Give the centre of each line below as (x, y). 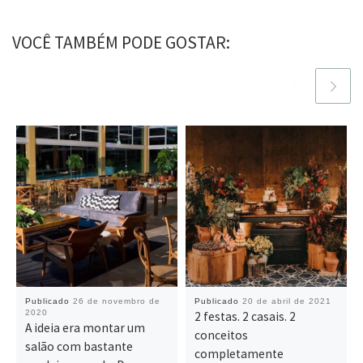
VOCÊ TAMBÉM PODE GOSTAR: (121, 42)
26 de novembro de (117, 301)
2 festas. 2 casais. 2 (246, 317)
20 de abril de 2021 (287, 301)
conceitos (222, 335)
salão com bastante (79, 347)
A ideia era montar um (85, 328)
